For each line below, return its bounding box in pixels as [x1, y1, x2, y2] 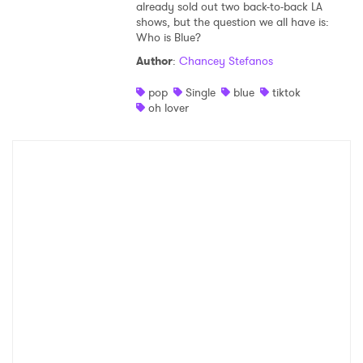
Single [185, 84, 216, 101]
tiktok [271, 84, 301, 101]
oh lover [147, 100, 189, 117]
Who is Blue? [135, 29, 201, 46]
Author [135, 53, 173, 70]
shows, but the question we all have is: [135, 14, 329, 31]
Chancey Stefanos [178, 53, 273, 70]
